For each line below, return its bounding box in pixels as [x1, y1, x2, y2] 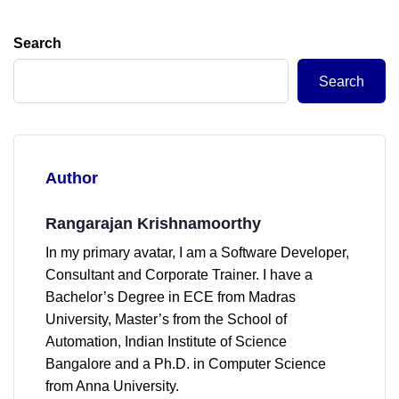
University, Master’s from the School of [45, 312, 287, 327]
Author [45, 169, 98, 187]
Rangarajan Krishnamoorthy [45, 215, 261, 232]
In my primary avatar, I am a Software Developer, [45, 245, 349, 260]
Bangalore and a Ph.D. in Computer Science [45, 356, 326, 371]
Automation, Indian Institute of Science [45, 334, 287, 349]
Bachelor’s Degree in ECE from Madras [45, 289, 296, 305]
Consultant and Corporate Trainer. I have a [45, 267, 313, 282]
